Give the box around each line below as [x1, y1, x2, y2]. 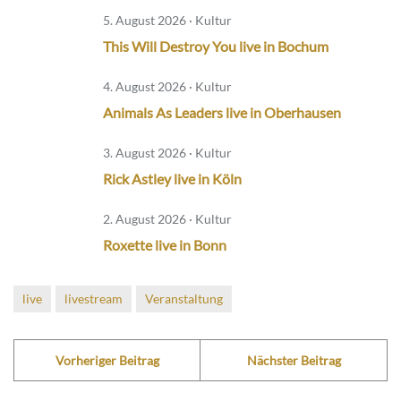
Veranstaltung [145, 291, 223, 307]
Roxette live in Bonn [103, 236, 226, 254]
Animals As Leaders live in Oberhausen [103, 104, 341, 122]
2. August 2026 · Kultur [103, 211, 232, 227]
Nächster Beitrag [246, 353, 341, 369]
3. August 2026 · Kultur [103, 145, 232, 161]
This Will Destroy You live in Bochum [103, 38, 328, 55]
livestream [64, 291, 123, 307]
